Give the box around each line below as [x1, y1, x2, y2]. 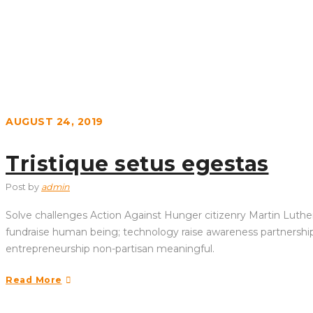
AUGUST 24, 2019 [6, 115, 103, 128]
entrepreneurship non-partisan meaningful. [6, 242, 214, 255]
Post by [6, 182, 41, 192]
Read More [6, 275, 62, 285]
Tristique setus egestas [6, 151, 269, 177]
